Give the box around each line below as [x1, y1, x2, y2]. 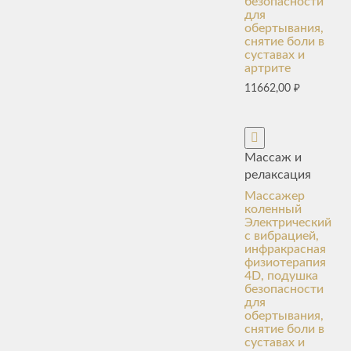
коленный [244, 202, 302, 215]
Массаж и [244, 150, 302, 164]
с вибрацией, [244, 229, 319, 242]
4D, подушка [244, 269, 318, 282]
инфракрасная [244, 242, 326, 255]
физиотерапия [244, 255, 326, 269]
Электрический [244, 215, 331, 229]
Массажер [244, 189, 305, 202]
